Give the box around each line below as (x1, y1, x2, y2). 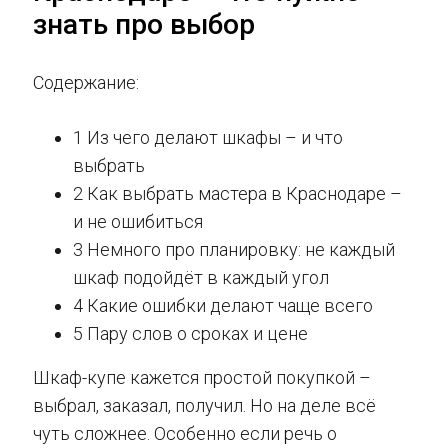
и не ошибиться (73, 211, 203, 233)
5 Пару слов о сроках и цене (73, 323, 308, 345)
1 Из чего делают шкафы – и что (73, 127, 343, 149)
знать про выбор (33, 8, 255, 42)
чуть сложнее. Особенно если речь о (33, 423, 337, 445)
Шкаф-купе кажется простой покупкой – (33, 367, 371, 389)
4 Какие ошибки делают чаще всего (73, 295, 373, 317)
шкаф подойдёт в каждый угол (73, 267, 329, 289)
